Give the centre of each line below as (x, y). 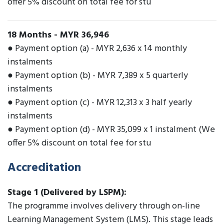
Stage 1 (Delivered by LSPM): (67, 193)
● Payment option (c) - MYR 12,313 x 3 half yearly (100, 103)
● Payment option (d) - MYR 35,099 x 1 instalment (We (111, 130)
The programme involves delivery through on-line (104, 206)
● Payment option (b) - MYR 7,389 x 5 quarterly (98, 76)
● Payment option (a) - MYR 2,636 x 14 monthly (97, 49)
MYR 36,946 (84, 35)
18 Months (29, 35)
